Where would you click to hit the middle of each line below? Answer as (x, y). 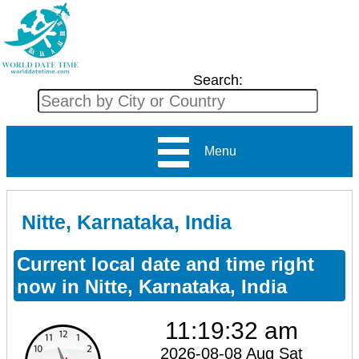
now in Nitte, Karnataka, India (152, 286)
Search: (218, 80)
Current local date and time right (165, 264)
